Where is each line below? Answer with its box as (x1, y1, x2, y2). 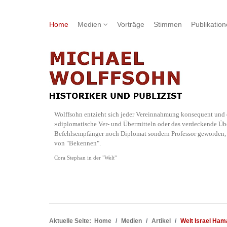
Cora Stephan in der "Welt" (54, 155, 117, 161)
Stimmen (154, 20, 182, 29)
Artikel (152, 217, 171, 224)
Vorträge (117, 20, 144, 29)
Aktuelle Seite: (49, 217, 94, 224)
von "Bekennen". (54, 139, 101, 147)
